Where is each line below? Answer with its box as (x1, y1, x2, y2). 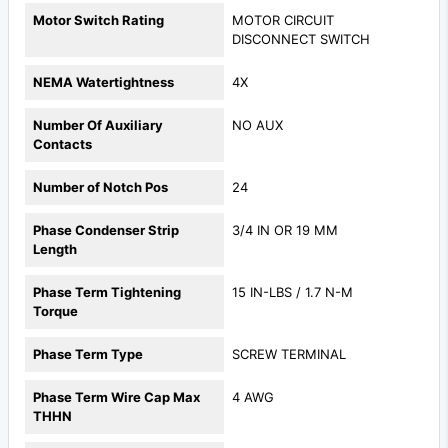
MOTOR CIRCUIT (232, 12, 334, 29)
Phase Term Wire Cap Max (33, 389, 200, 406)
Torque (33, 303, 78, 320)
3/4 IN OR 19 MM (232, 222, 338, 239)
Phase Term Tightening (33, 284, 181, 301)
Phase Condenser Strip (33, 222, 179, 239)
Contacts (33, 136, 92, 153)
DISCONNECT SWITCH (232, 31, 370, 48)
